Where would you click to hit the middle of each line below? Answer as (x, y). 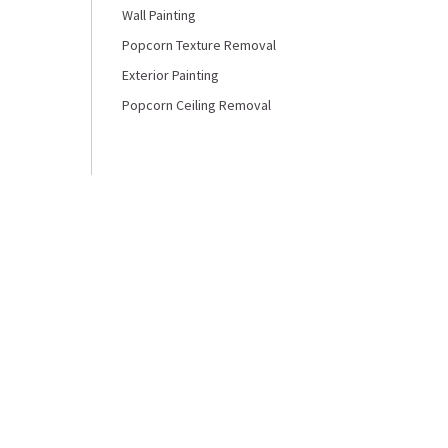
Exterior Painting (170, 74)
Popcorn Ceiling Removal (196, 104)
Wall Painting (158, 14)
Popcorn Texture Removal (198, 44)
